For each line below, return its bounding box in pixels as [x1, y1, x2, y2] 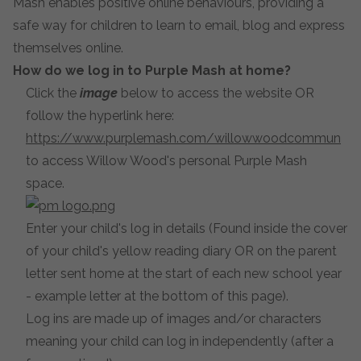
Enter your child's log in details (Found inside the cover [26, 221, 347, 236]
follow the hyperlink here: [26, 108, 174, 123]
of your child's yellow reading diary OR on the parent [26, 243, 337, 259]
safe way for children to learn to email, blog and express [13, 18, 345, 33]
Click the [26, 85, 77, 101]
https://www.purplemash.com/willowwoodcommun [26, 131, 341, 146]
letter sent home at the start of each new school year [26, 266, 342, 281]
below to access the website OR [118, 85, 314, 101]
